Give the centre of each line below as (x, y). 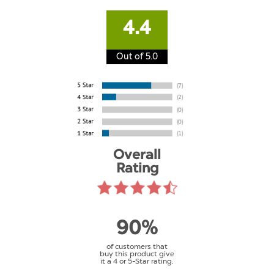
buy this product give (137, 254)
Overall (137, 156)
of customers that (137, 246)
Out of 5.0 (137, 56)
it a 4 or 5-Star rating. (137, 261)
